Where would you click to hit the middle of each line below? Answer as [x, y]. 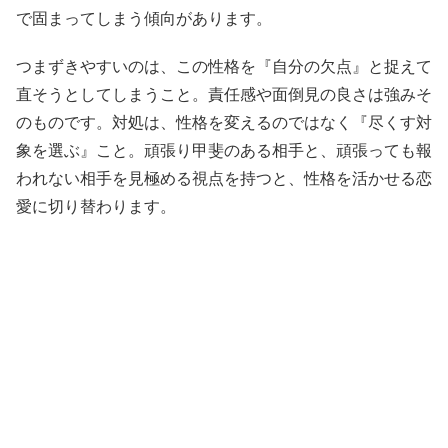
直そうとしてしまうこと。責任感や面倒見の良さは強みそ [224, 95]
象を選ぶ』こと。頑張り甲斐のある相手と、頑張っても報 [224, 151]
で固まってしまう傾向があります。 [144, 19]
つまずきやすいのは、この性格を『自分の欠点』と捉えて [224, 67]
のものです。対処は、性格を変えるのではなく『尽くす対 [224, 123]
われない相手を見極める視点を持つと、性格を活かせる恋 [224, 179]
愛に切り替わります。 [96, 207]
